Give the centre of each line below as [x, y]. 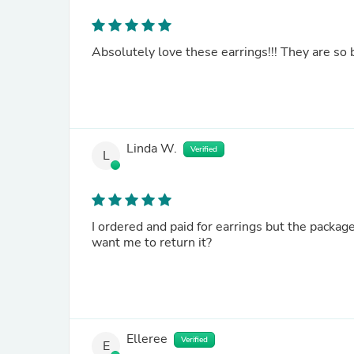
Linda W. [152, 149]
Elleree [147, 339]
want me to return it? [152, 243]
